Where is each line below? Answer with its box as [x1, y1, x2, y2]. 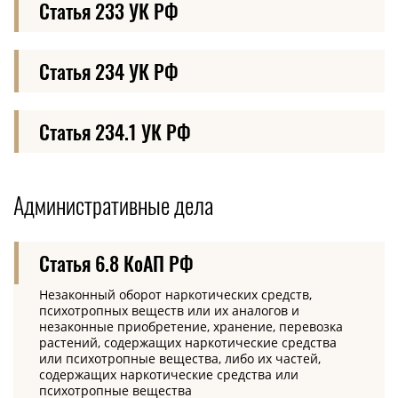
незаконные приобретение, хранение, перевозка [39, 317, 343, 335]
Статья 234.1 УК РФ [39, 116, 191, 146]
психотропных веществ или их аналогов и [39, 301, 299, 319]
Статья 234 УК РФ [39, 56, 179, 85]
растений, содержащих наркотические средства [39, 333, 337, 351]
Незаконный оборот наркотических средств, [39, 285, 312, 303]
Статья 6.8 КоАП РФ [39, 248, 194, 277]
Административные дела [13, 187, 213, 222]
